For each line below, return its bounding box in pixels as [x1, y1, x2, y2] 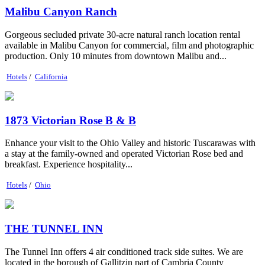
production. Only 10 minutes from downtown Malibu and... [5, 50, 227, 61]
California [35, 72, 67, 81]
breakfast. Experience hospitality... [5, 159, 132, 170]
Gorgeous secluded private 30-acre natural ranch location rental [5, 29, 240, 40]
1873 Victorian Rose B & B [5, 114, 136, 127]
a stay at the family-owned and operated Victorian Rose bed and [5, 148, 243, 159]
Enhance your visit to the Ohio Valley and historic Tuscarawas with [5, 138, 256, 148]
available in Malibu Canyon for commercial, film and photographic [5, 40, 254, 50]
